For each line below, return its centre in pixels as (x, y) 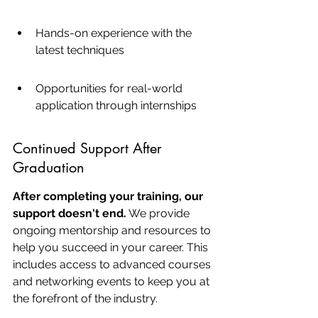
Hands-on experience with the (115, 33)
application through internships (116, 105)
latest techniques (80, 50)
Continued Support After (89, 148)
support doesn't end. (70, 213)
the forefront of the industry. (85, 298)
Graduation (49, 168)
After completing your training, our (109, 196)
